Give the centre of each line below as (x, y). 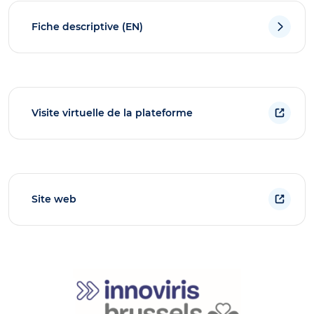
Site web (54, 199)
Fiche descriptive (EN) (87, 26)
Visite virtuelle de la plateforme (112, 112)
